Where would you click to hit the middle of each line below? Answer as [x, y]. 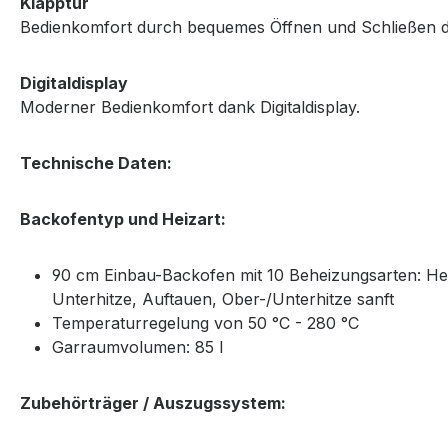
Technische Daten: [96, 163]
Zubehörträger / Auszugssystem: [153, 403]
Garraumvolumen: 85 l [137, 347]
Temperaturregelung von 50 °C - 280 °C [205, 323]
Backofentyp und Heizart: [123, 219]
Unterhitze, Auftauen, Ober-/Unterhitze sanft [223, 299]
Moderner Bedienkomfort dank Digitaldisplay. [190, 107]
